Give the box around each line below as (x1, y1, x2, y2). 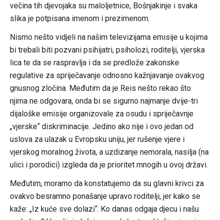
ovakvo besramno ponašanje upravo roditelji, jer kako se (9, 191, 200, 201)
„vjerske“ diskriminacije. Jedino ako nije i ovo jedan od (9, 121, 193, 131)
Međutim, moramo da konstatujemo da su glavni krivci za (9, 178, 204, 188)
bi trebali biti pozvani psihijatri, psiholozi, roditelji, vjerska (9, 45, 205, 55)
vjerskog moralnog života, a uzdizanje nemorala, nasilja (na (9, 147, 209, 157)
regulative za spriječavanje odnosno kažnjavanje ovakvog (9, 70, 204, 80)
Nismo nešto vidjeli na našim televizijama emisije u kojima (9, 32, 208, 42)
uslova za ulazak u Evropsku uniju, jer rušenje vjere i (9, 134, 185, 144)
